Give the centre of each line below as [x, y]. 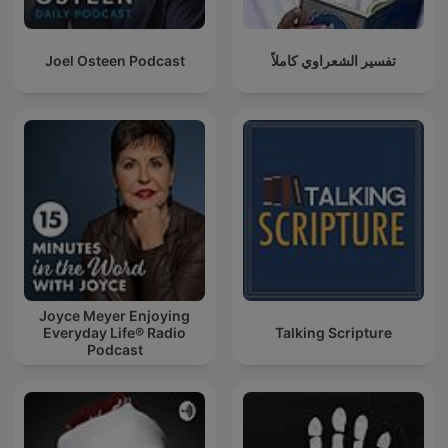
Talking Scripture [333, 333]
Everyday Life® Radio [114, 333]
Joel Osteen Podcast [114, 61]
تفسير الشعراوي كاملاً [333, 61]
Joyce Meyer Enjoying [114, 316]
